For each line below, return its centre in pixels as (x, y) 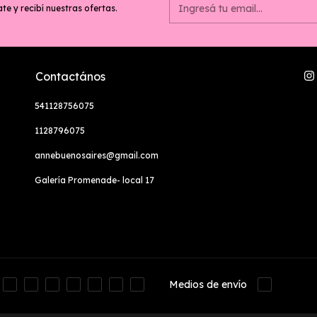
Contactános (70, 76)
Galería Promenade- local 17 (94, 180)
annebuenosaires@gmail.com (97, 155)
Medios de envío (208, 292)
